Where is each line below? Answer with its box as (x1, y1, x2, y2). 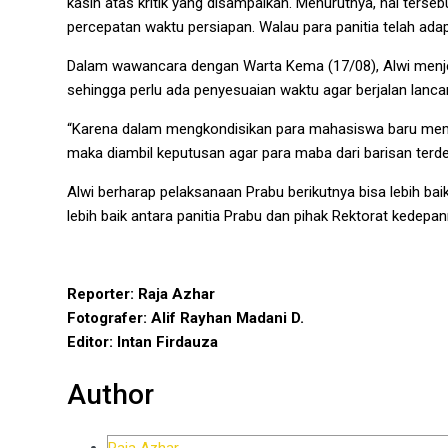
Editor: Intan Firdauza (67, 333, 218, 352)
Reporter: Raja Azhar (67, 285, 215, 304)
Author (67, 377, 154, 411)
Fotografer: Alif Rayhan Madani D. (67, 309, 304, 328)
